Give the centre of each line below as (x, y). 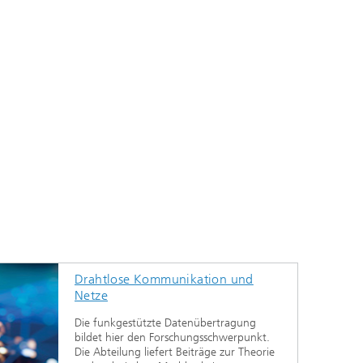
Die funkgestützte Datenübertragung (165, 322)
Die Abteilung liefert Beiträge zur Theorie (175, 352)
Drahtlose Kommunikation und (164, 279)
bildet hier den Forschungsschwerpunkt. (172, 337)
